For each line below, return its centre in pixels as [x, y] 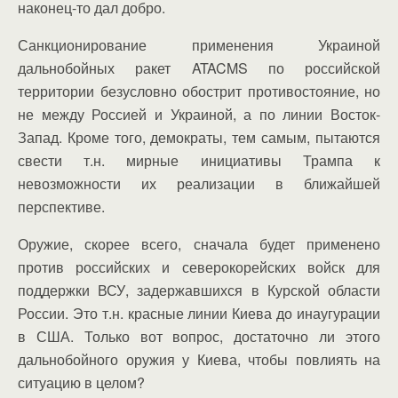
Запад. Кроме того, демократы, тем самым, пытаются [199, 137]
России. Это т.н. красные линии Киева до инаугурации [199, 313]
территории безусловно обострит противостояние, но [199, 91]
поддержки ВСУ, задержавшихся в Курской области [199, 290]
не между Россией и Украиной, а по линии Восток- [199, 114]
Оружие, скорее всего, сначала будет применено [199, 244]
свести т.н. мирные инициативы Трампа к [199, 160]
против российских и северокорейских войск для [199, 267]
